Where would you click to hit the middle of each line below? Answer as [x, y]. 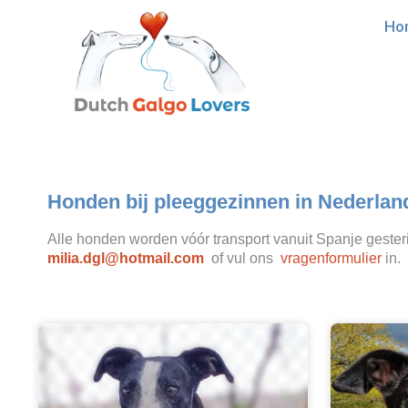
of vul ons [242, 259]
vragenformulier [331, 259]
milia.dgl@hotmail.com [126, 259]
